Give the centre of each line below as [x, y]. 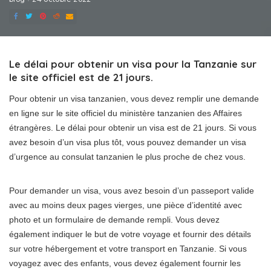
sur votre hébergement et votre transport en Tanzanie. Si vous [128, 249]
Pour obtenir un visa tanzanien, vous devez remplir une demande [134, 99]
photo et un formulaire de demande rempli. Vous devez [114, 220]
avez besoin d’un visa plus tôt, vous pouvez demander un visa [128, 142]
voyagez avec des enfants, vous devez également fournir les [125, 263]
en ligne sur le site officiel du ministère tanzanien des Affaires [126, 113]
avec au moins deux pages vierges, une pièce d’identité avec [126, 205]
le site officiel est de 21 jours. [81, 77]
